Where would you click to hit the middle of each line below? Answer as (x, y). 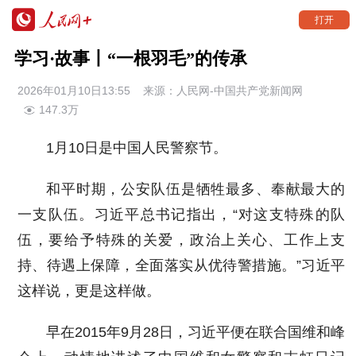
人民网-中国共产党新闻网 (240, 91)
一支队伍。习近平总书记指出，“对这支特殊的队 (182, 215)
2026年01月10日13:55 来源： (97, 91)
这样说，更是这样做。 (89, 291)
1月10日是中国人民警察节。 (137, 148)
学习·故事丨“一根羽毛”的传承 (130, 58)
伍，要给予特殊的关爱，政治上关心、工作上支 (182, 240)
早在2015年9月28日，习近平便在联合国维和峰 (196, 332)
